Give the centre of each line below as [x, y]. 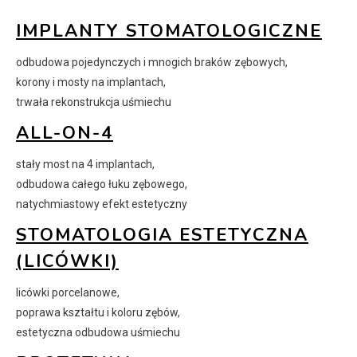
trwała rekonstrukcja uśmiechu [94, 102]
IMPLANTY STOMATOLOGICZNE [169, 31]
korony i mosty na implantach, [91, 82]
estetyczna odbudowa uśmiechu [98, 333]
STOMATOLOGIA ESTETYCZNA [162, 235]
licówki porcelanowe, [68, 293]
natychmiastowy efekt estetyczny [102, 204]
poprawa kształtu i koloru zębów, [98, 313]
